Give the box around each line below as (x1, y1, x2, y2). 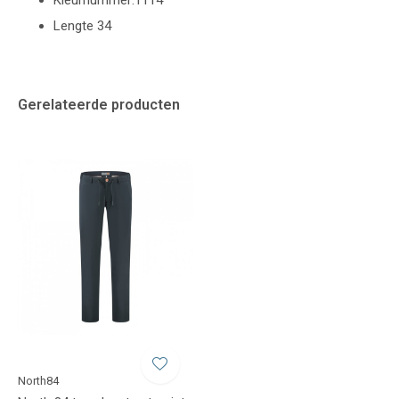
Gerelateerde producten (18, 96, 180, 113)
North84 (18, 373, 59, 387)
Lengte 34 (53, 18, 111, 34)
